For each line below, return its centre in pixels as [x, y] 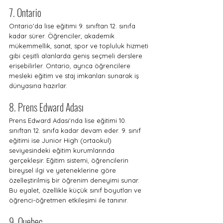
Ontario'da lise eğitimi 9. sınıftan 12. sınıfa [73, 26]
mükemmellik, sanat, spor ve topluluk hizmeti [80, 46]
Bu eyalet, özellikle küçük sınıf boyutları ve [76, 190]
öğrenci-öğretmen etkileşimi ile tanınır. [68, 200]
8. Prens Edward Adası [46, 107]
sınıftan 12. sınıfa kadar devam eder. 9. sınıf [76, 130]
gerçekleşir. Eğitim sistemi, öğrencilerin [70, 160]
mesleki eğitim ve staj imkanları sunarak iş [75, 76]
